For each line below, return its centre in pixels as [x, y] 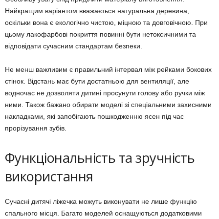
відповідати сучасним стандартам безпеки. [74, 46]
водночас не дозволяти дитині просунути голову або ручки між [105, 93]
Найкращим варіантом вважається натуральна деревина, [97, 11]
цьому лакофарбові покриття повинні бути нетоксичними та [100, 34]
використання [49, 176]
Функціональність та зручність [100, 157]
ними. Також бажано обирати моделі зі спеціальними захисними [108, 104]
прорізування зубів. [36, 128]
